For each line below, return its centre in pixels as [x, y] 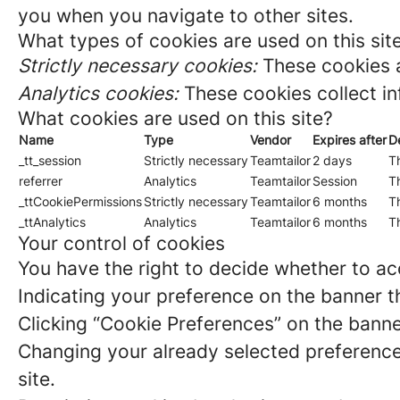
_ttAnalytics [52, 222]
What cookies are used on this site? [175, 118]
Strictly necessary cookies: [137, 66]
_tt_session [50, 160]
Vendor [271, 140]
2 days [332, 160]
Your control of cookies [121, 243]
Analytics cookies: [98, 93]
